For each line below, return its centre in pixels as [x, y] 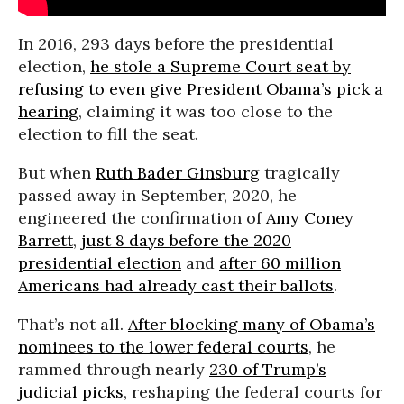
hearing [48, 111]
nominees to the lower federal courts [163, 346]
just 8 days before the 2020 [186, 240]
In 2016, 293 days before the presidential [176, 43]
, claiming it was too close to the [206, 111]
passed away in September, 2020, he [157, 195]
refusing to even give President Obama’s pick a [201, 88]
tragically [300, 172]
